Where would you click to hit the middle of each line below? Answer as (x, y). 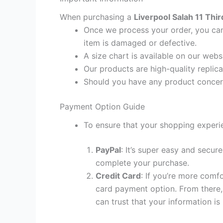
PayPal (108, 150)
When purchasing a (97, 17)
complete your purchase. (142, 163)
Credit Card (118, 176)
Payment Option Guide (102, 106)
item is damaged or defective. (140, 43)
